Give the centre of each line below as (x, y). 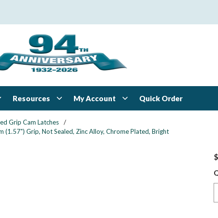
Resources (31, 98)
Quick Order (161, 98)
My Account (95, 98)
